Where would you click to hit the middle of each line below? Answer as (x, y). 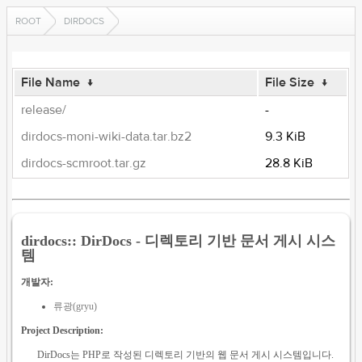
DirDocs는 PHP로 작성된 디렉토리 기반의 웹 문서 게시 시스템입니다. (186, 354)
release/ (44, 110)
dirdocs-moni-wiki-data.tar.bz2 (107, 137)
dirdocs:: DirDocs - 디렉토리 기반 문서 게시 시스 (179, 240)
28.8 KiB (289, 163)
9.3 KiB (286, 137)
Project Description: (63, 330)
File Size (290, 82)
